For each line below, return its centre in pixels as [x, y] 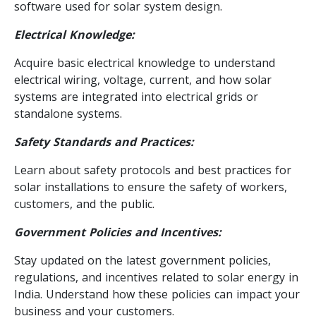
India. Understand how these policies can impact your [157, 294]
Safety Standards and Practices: [104, 141]
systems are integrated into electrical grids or [136, 96]
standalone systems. [68, 113]
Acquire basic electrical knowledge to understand [145, 62]
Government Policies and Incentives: [118, 232]
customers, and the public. [84, 203]
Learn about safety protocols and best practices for [153, 170]
